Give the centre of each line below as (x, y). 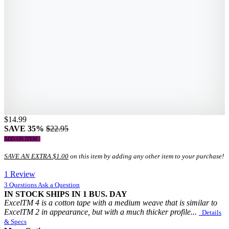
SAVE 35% (25, 128)
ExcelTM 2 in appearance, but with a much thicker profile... (101, 212)
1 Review (20, 174)
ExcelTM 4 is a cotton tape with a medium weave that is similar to (111, 202)
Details (210, 212)
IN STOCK (24, 194)
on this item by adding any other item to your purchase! (146, 156)
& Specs (15, 221)
